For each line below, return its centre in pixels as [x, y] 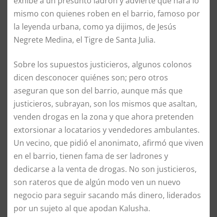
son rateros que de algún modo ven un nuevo [97, 182]
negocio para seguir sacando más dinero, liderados [107, 195]
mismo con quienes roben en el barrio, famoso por [107, 13]
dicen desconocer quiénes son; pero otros [91, 77]
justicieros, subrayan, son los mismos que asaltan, [105, 103]
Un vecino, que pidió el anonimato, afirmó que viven [108, 143]
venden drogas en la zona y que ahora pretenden [104, 116]
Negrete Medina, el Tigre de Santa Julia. [85, 39]
